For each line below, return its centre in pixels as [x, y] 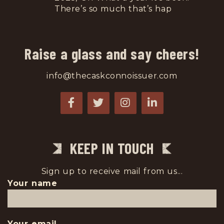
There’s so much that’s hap [114, 9]
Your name [32, 183]
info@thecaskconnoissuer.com [112, 76]
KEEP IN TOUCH [112, 148]
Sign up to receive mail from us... [112, 171]
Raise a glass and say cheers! [112, 53]
